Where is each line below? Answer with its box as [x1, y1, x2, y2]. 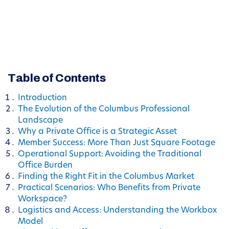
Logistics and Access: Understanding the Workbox [18, 207, 217, 215]
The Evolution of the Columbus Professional [18, 105, 190, 114]
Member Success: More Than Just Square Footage [18, 139, 215, 148]
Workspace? [18, 195, 67, 204]
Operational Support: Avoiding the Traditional [18, 150, 201, 159]
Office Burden [18, 162, 73, 170]
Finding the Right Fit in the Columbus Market [18, 173, 194, 181]
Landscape [18, 117, 63, 125]
